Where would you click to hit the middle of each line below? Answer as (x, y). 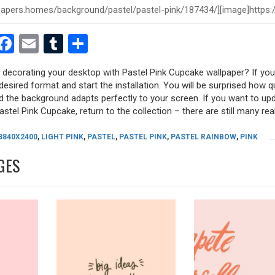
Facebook (55, 43)
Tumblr (93, 43)
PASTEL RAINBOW (203, 137)
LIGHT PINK (62, 137)
